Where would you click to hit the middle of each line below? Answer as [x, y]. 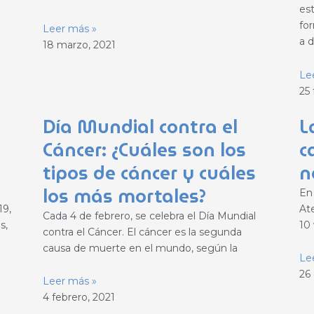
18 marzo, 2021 [79, 45]
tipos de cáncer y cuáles [149, 173]
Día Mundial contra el [140, 127]
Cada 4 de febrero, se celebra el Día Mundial [149, 216]
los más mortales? [124, 196]
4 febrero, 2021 [78, 298]
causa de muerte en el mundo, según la [140, 248]
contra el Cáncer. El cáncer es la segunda [142, 232]
